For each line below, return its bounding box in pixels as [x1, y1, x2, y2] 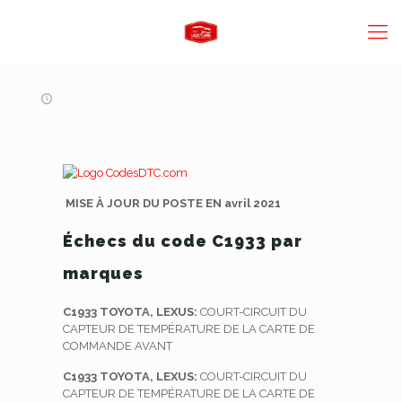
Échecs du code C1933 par [62, 232, 302, 250]
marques [62, 264, 144, 283]
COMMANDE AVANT [62, 339, 172, 353]
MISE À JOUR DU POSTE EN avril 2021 [62, 197, 281, 210]
